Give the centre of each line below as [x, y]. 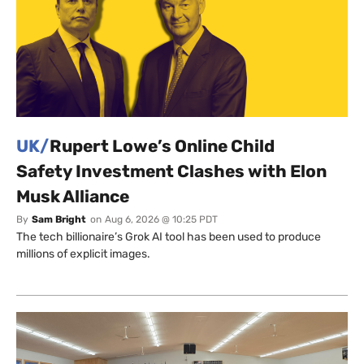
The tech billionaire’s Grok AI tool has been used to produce [169, 237]
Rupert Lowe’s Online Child [162, 146]
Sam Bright [59, 220]
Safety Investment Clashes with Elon [171, 171]
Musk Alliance [73, 197]
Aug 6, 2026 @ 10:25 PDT [161, 220]
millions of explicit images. [83, 254]
